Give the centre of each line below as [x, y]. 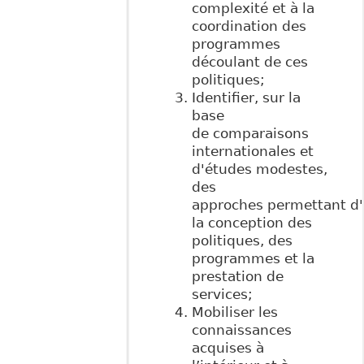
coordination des [249, 26]
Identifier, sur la [246, 98]
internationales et [252, 152]
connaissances [241, 330]
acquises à [227, 348]
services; [222, 295]
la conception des [251, 223]
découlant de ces [249, 62]
